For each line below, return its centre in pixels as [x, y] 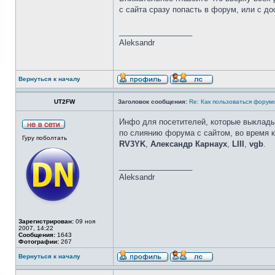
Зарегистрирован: [46, 221]
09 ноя [84, 221]
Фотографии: [39, 242]
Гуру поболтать [45, 138]
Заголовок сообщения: [153, 102]
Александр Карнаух [189, 144]
